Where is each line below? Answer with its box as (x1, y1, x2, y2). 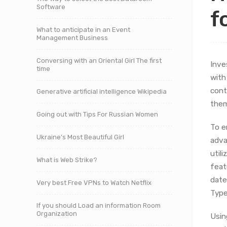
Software (36, 3, 65, 11)
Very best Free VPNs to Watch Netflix (36, 179, 152, 186)
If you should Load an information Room (36, 202, 161, 209)
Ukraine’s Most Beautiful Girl (36, 133, 124, 141)
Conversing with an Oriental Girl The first (36, 57, 162, 64)
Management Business (36, 34, 108, 42)
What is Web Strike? (36, 156, 97, 164)
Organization (36, 210, 77, 217)
